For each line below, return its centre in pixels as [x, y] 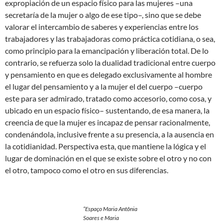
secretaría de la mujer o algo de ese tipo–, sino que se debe [103, 14]
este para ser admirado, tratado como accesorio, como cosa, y [108, 98]
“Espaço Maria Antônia [110, 209]
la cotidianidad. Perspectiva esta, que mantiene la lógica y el [106, 146]
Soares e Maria [101, 218]
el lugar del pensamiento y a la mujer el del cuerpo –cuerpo [104, 86]
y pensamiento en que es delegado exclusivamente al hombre [109, 74]
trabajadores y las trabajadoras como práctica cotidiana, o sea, [110, 38]
